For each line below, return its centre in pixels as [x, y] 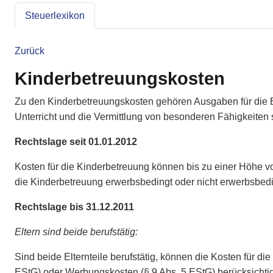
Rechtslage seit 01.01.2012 [76, 141]
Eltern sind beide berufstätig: [76, 232]
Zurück [30, 51]
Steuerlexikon [55, 15]
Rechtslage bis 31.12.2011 [74, 207]
